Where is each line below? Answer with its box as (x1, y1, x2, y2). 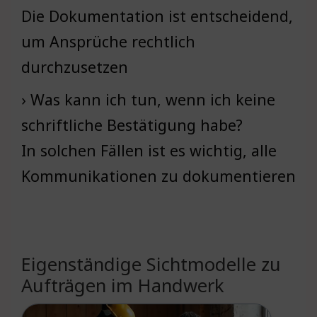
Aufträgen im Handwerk (21, 272, 224, 297)
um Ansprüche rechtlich (21, 30, 195, 52)
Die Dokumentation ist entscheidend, (21, 5, 293, 26)
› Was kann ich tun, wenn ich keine (21, 88, 275, 110)
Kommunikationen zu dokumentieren (21, 165, 296, 186)
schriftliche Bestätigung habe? (21, 114, 243, 135)
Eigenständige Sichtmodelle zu (21, 251, 281, 276)
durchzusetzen (21, 56, 128, 77)
